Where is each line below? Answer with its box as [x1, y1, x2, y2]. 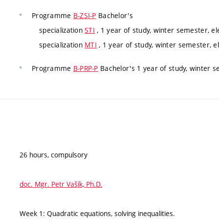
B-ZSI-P [73, 11, 96, 21]
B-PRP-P [73, 63, 98, 73]
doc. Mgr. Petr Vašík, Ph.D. [20, 179, 102, 189]
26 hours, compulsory [20, 150, 88, 160]
